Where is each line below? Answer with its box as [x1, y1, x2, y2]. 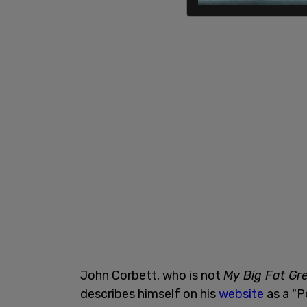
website [219, 286, 264, 302]
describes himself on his [80, 286, 219, 302]
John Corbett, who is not [80, 267, 223, 283]
